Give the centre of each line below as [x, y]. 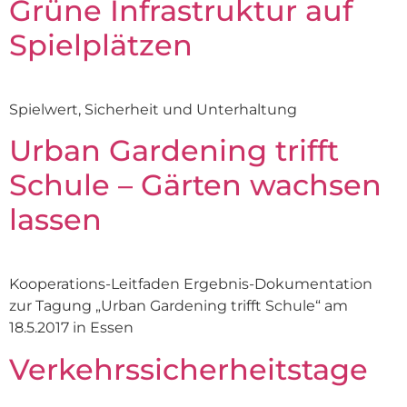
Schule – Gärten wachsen [195, 185]
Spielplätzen [101, 45]
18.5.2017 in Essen [71, 328]
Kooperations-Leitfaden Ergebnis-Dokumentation [191, 284]
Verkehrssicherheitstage [189, 369]
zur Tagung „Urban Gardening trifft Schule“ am [179, 306]
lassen [55, 220]
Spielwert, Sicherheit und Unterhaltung [153, 109]
